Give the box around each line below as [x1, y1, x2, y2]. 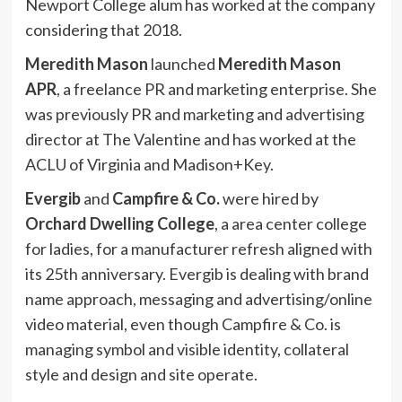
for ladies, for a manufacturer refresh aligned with [24, 239, 372, 259]
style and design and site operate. [24, 364, 258, 385]
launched [147, 54, 218, 74]
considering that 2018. [24, 20, 182, 40]
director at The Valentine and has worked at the [24, 129, 356, 150]
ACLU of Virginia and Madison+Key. [24, 154, 274, 175]
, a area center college [214, 214, 367, 234]
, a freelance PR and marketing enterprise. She [56, 79, 377, 100]
